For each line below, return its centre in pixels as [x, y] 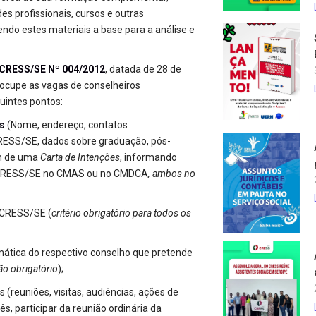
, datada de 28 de [143, 69]
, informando [148, 157]
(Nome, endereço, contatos [66, 125]
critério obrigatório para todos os [121, 213]
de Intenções [92, 157]
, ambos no [172, 174]
